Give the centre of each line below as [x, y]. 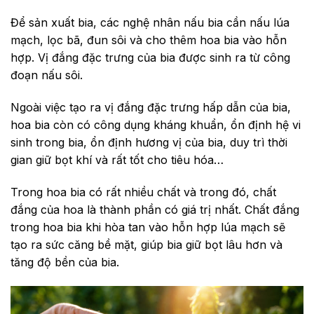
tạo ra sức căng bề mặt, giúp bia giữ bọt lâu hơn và [146, 244]
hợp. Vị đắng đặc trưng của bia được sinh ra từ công [150, 58]
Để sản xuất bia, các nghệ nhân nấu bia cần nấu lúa [150, 23]
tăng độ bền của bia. [67, 262]
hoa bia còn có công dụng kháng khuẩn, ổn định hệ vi [156, 125]
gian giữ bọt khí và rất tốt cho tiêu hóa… [117, 160]
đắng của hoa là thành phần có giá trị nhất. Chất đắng [155, 209]
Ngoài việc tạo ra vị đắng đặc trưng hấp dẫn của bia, [151, 108]
